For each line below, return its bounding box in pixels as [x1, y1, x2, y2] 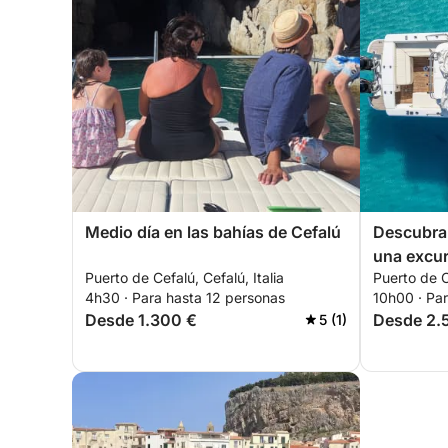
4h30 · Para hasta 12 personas [85, 289, 285, 306]
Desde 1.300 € [85, 310, 197, 330]
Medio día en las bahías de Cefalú [85, 222, 341, 242]
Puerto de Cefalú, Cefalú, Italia [85, 269, 284, 286]
